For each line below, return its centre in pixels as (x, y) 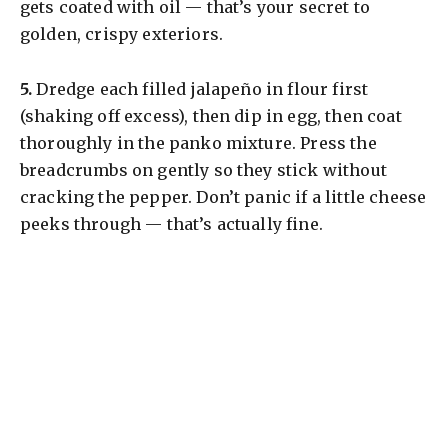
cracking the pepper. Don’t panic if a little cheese (223, 197)
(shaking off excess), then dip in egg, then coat (211, 116)
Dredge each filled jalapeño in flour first (200, 89)
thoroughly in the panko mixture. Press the (198, 143)
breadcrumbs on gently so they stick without (203, 170)
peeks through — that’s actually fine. (171, 224)
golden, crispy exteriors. (122, 33)
